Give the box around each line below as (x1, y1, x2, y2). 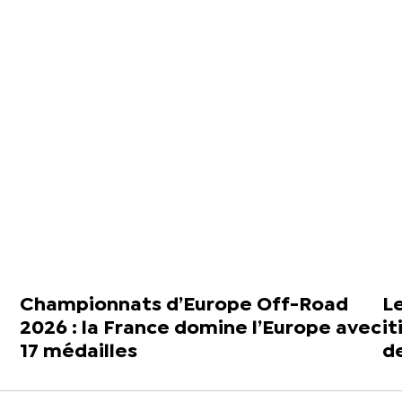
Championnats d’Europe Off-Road (20, 297, 349, 314)
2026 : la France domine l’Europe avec (20, 320, 382, 337)
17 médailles (20, 344, 138, 361)
